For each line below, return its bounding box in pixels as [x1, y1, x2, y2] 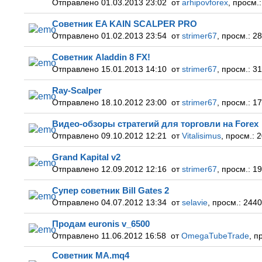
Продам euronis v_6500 [52, 219, 150, 229]
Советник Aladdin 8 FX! [52, 52, 150, 62]
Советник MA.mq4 [52, 250, 129, 260]
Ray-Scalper [52, 85, 102, 95]
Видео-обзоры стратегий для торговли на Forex [52, 119, 258, 129]
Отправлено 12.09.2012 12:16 [52, 165, 171, 174]
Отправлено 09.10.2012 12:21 [52, 132, 171, 140]
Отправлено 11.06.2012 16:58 [52, 232, 171, 240]
